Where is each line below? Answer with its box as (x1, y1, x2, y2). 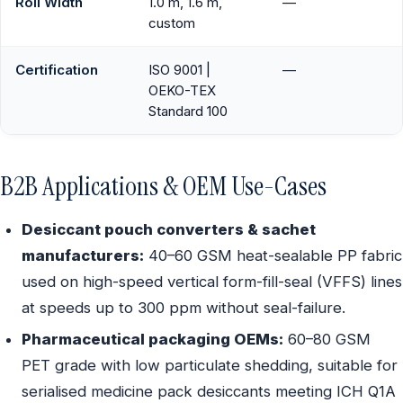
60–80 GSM (283, 330, 371, 349)
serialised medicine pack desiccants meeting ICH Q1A (22, 382, 396, 401)
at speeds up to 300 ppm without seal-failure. (22, 298, 345, 317)
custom (148, 13, 195, 31)
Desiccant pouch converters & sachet (22, 219, 316, 238)
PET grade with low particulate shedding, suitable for (22, 356, 398, 375)
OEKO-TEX (148, 81, 216, 99)
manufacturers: (22, 246, 144, 264)
